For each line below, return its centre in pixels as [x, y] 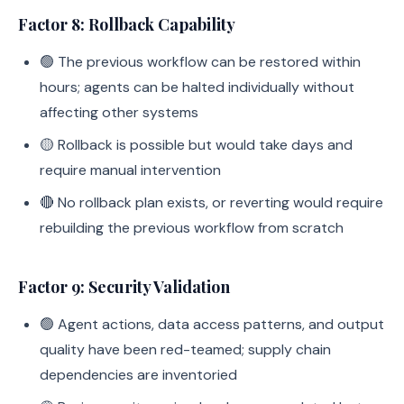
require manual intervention [130, 170]
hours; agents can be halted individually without [197, 87]
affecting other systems [119, 112]
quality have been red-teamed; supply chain [185, 349]
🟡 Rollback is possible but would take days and [196, 145]
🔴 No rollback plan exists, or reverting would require [211, 202]
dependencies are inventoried [138, 375]
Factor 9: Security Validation [124, 287]
